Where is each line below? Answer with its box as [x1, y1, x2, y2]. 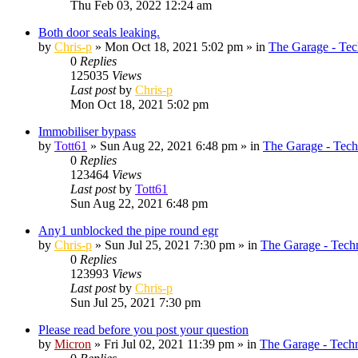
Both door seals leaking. [38, 25, 160, 39]
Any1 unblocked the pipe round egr [38, 223, 218, 237]
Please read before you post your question [38, 322, 249, 336]
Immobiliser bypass [38, 124, 136, 138]
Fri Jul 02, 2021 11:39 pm [104, 336, 234, 351]
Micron [54, 336, 91, 351]
